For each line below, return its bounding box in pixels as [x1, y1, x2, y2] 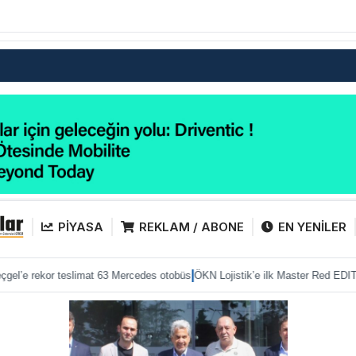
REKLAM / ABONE [139, 219, 244, 234]
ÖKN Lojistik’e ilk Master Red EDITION [130, 269, 312, 281]
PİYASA [58, 219, 103, 234]
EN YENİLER [278, 219, 346, 234]
